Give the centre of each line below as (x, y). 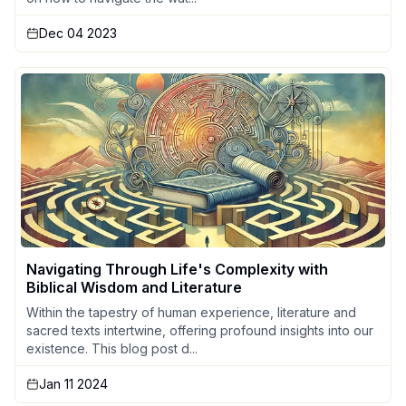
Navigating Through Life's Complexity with (177, 269)
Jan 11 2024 (73, 383)
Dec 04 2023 (78, 33)
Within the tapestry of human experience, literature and (191, 312)
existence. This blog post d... (112, 348)
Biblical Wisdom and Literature (134, 287)
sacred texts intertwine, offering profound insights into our (200, 330)
